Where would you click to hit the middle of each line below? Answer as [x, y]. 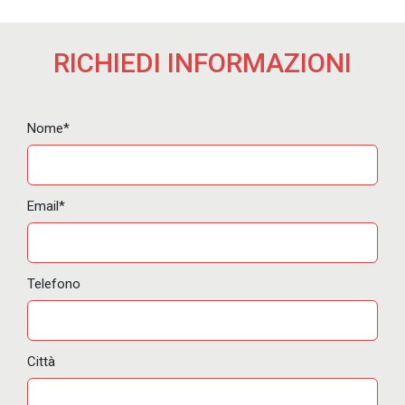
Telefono [54, 283]
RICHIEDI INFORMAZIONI [202, 62]
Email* [46, 206]
